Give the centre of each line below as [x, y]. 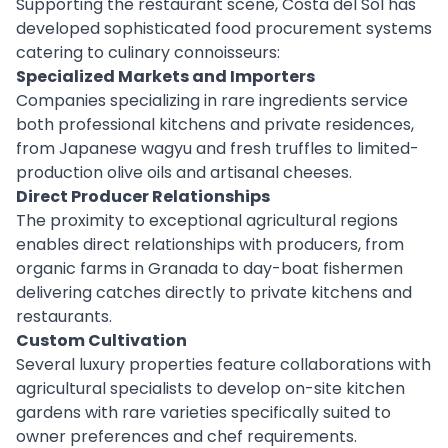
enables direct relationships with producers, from [210, 244]
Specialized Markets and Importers [165, 76]
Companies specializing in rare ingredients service [212, 100]
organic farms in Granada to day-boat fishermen [209, 268]
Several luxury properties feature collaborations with [223, 364]
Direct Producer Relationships [143, 196]
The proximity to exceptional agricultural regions [207, 220]
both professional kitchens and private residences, [215, 124]
